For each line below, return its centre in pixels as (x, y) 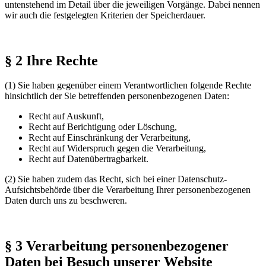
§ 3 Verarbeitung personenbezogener (117, 246)
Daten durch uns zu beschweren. (66, 201)
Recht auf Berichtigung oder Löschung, (103, 127)
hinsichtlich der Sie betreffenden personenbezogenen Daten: (117, 96)
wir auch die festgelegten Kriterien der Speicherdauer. (105, 15)
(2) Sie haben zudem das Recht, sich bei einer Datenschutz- (116, 179)
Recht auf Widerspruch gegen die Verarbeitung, (117, 148)
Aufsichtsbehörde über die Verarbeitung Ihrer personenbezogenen (128, 190)
